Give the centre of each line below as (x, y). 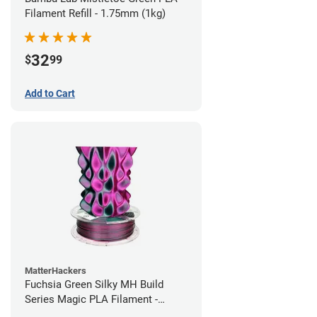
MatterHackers (56, 271)
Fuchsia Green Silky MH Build (94, 285)
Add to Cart (50, 94)
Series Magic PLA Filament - (91, 300)
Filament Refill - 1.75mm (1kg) (95, 14)
